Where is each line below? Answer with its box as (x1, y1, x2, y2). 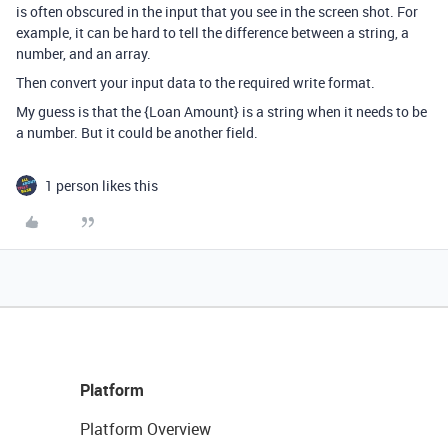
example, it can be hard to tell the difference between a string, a (16, 23, 409, 43)
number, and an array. (16, 44, 151, 64)
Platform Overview (80, 418, 211, 441)
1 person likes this (45, 176, 158, 196)
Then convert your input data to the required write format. (16, 73, 375, 93)
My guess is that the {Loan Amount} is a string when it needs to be (16, 102, 427, 122)
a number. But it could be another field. (16, 123, 258, 143)
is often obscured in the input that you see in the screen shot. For (16, 2, 418, 22)
